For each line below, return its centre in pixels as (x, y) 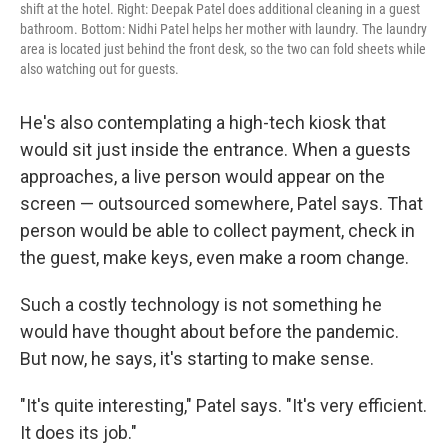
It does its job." (78, 432)
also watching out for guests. (99, 68)
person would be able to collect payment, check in (217, 230)
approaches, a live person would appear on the (202, 176)
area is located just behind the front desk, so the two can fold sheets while (223, 48)
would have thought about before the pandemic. (209, 331)
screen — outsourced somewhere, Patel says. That (221, 203)
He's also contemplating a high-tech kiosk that (203, 122)
